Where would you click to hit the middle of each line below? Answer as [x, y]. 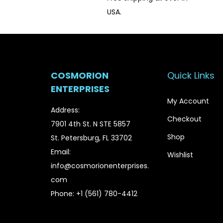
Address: [65, 110]
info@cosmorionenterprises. [100, 166]
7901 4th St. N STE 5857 [91, 124]
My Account [188, 101]
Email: [61, 152]
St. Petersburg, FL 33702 [91, 138]
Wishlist [180, 155]
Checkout [184, 119]
